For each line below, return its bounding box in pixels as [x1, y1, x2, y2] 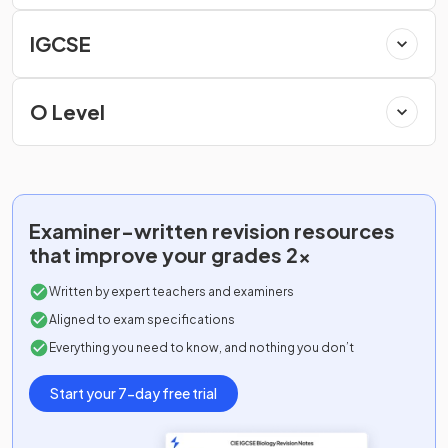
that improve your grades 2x [29, 242, 311, 267]
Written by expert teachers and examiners [49, 284, 294, 299]
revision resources [212, 218, 395, 243]
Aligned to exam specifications [49, 312, 235, 327]
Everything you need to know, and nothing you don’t [49, 340, 354, 355]
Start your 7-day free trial [50, 384, 217, 402]
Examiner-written [29, 218, 212, 243]
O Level [30, 99, 105, 124]
